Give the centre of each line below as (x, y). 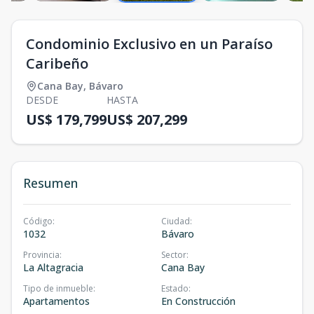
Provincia (41, 255)
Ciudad (176, 221)
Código (38, 221)
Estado (175, 289)
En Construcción (198, 301)
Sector (174, 255)
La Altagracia (53, 268)
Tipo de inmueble (58, 289)
